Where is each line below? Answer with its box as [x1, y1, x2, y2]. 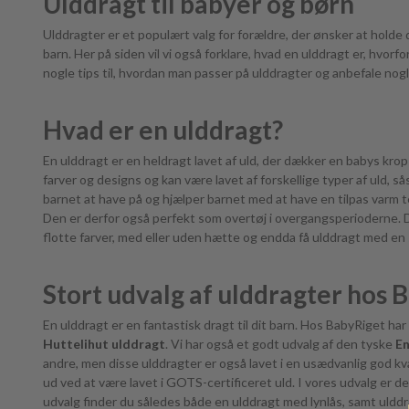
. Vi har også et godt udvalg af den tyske [165, 336, 395, 352]
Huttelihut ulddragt [43, 336, 165, 352]
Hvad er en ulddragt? [43, 114, 283, 146]
